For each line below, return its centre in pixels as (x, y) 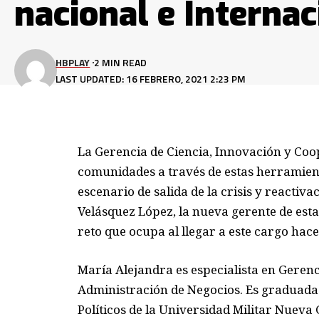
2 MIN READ (120, 62)
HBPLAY (73, 62)
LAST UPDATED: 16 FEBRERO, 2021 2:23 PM (151, 79)
